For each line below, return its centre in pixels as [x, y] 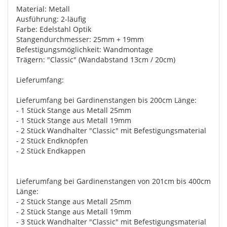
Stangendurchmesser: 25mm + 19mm [80, 39]
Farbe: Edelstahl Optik [54, 29]
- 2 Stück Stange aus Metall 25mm [74, 201]
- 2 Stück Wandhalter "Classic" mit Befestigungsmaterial [111, 130]
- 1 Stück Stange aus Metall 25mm [74, 110]
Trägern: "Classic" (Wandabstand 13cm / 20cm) [96, 60]
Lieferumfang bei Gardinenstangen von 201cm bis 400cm [113, 181]
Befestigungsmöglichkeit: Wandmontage [85, 49]
